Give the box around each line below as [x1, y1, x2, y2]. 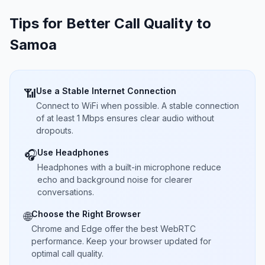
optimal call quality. [31, 248, 104, 258]
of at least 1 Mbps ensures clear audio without [36, 113, 214, 123]
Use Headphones [37, 147, 109, 157]
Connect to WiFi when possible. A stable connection [36, 101, 239, 111]
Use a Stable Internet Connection [36, 86, 176, 96]
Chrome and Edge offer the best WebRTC [31, 224, 196, 234]
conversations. [37, 187, 94, 197]
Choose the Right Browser [31, 209, 141, 219]
